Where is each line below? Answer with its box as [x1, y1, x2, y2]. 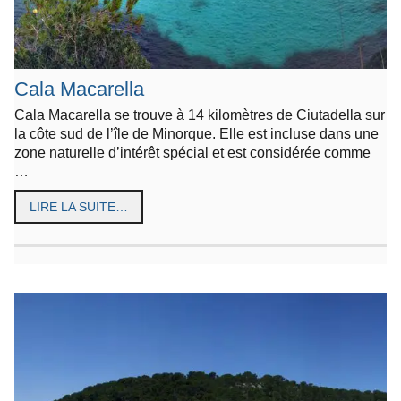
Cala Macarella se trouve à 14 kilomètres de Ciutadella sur [14, 107, 385, 124]
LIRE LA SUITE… [30, 200, 128, 215]
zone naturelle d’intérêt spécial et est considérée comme [14, 144, 371, 161]
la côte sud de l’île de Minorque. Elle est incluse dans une [14, 125, 379, 142]
